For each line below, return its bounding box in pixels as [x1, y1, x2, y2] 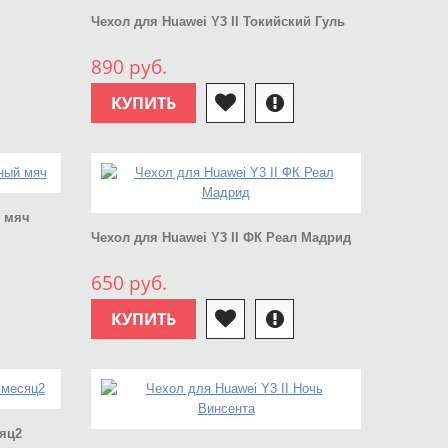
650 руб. [91, 270, 167, 296]
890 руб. [91, 54, 167, 80]
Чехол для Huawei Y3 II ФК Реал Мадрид [91, 230, 351, 245]
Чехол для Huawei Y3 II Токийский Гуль [91, 14, 345, 29]
